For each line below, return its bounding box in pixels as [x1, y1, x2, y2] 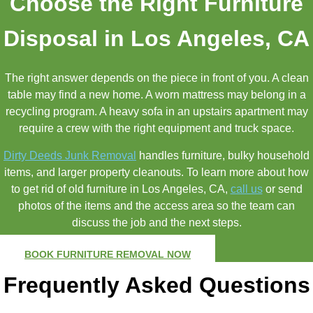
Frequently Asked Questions [3, 272, 310, 298]
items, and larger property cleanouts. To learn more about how [4, 166, 309, 178]
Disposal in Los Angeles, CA [3, 26, 310, 52]
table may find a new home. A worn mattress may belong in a [7, 89, 306, 101]
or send [262, 182, 303, 195]
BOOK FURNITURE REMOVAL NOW [24, 248, 191, 260]
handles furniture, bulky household [136, 149, 310, 161]
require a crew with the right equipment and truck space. [19, 122, 294, 135]
